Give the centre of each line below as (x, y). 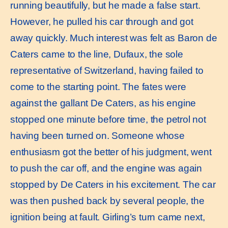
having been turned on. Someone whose (97, 135)
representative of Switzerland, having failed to (107, 70)
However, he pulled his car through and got (102, 21)
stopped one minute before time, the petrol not (108, 119)
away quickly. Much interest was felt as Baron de (114, 38)
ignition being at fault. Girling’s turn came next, (108, 217)
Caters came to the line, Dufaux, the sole (97, 54)
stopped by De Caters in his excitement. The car (113, 184)
